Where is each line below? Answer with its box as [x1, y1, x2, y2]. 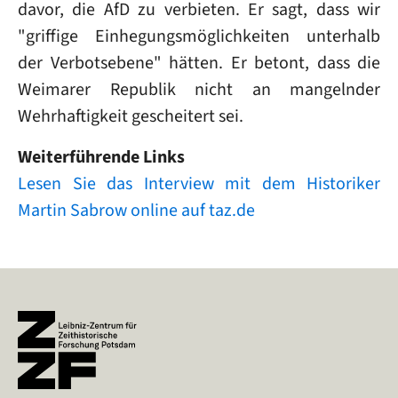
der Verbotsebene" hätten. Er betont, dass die [18, 51, 380, 75]
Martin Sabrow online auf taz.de [18, 198, 255, 222]
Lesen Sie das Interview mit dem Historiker [18, 171, 380, 195]
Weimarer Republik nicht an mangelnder [18, 77, 380, 101]
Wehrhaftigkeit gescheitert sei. [18, 104, 243, 128]
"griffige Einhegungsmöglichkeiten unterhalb [18, 24, 380, 48]
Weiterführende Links [18, 145, 185, 169]
